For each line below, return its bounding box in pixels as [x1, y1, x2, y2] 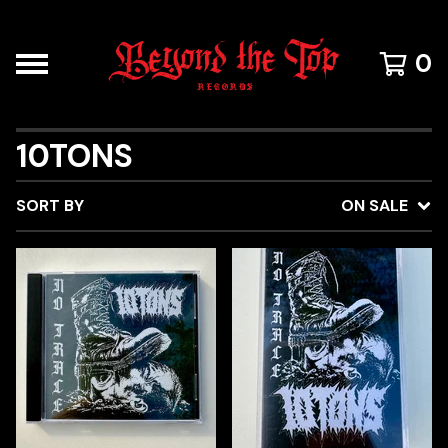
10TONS [16, 135, 133, 177]
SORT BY [16, 195, 84, 216]
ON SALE [341, 195, 408, 216]
